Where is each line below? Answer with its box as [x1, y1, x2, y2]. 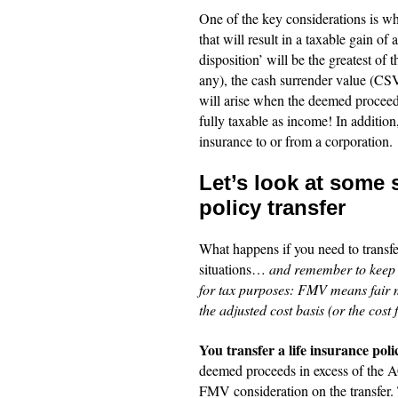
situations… [199, 259, 269, 278]
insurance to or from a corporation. [199, 131, 393, 150]
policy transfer [199, 195, 346, 219]
